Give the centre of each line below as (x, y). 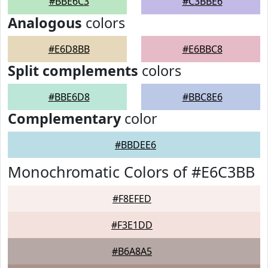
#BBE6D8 (69, 97)
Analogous (45, 23)
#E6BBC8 (202, 49)
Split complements (73, 71)
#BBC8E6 (202, 97)
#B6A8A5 (132, 251)
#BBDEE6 (135, 145)
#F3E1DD (132, 225)
